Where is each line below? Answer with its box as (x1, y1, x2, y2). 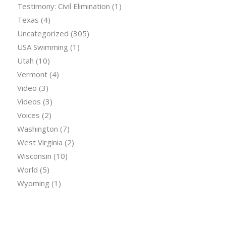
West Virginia (17, 137, 63, 147)
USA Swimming (17, 41, 68, 52)
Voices (17, 109, 40, 120)
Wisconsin (17, 150, 51, 161)
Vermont (17, 69, 47, 79)
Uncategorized (17, 28, 69, 38)
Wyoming (17, 178, 49, 188)
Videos (17, 96, 41, 106)
